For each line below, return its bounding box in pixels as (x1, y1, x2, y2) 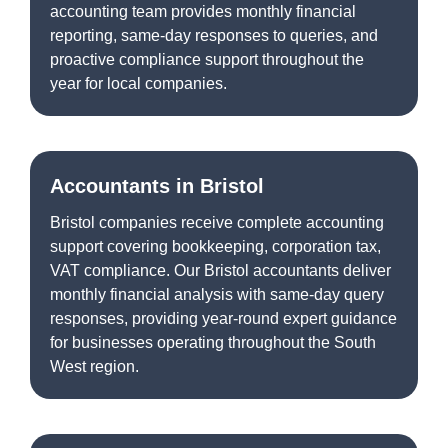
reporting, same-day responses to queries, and (50, 26, 378, 44)
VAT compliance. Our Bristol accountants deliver (50, 261, 391, 279)
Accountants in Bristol (50, 174, 264, 197)
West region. (50, 357, 139, 375)
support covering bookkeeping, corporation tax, (50, 237, 381, 255)
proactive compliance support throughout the (50, 50, 364, 68)
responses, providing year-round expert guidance (50, 309, 397, 327)
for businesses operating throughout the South (50, 333, 376, 351)
